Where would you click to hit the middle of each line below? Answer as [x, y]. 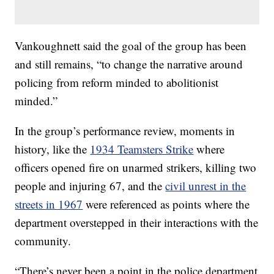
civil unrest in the [206, 186]
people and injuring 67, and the [90, 186]
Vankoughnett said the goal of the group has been [131, 46]
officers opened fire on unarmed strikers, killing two [136, 168]
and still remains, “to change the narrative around [129, 64]
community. [43, 241]
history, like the [53, 149]
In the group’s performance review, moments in [125, 131]
